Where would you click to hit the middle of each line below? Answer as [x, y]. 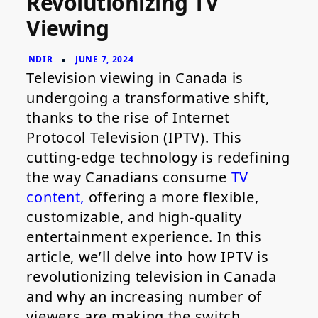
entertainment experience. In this [144, 237]
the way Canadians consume [129, 177]
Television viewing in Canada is [135, 78]
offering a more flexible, [172, 197]
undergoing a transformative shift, [148, 98]
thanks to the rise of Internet [128, 118]
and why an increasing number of [144, 297]
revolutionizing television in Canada [152, 277]
